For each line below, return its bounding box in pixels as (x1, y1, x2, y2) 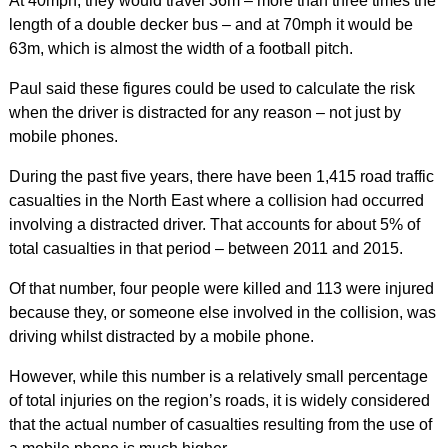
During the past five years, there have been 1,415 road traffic (8, 168, 434, 185)
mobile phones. (8, 128, 118, 145)
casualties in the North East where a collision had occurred (8, 192, 424, 209)
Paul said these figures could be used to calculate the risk (8, 80, 415, 97)
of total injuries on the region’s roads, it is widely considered (8, 392, 430, 409)
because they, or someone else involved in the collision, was (8, 304, 436, 321)
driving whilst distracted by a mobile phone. (8, 328, 314, 345)
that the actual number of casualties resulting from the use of (8, 416, 432, 433)
